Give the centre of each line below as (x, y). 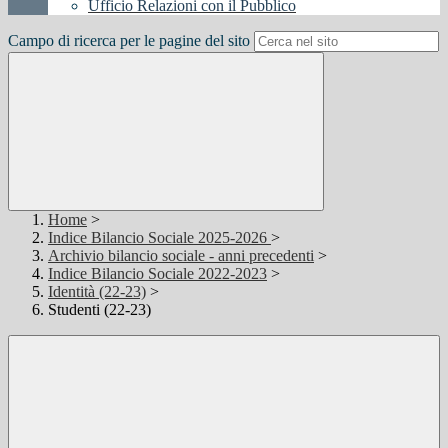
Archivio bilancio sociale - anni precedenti (181, 256)
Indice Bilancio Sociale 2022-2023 (157, 274)
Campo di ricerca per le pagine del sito (129, 41)
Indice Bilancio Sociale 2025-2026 (159, 238)
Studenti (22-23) (99, 310)
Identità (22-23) (97, 292)
